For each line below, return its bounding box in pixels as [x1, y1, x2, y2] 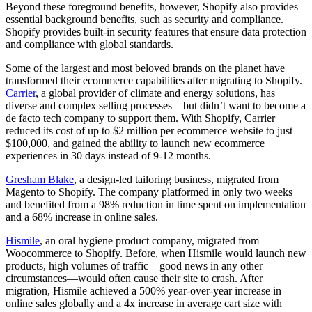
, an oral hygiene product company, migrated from [40, 235, 259, 247]
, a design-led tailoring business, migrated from [74, 173, 279, 186]
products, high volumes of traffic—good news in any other [6, 260, 263, 272]
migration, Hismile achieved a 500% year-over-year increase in [6, 285, 281, 297]
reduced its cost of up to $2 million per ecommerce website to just [6, 125, 292, 137]
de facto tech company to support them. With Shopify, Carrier [6, 112, 275, 125]
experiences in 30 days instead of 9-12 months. [6, 150, 211, 162]
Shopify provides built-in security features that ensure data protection [6, 26, 306, 38]
